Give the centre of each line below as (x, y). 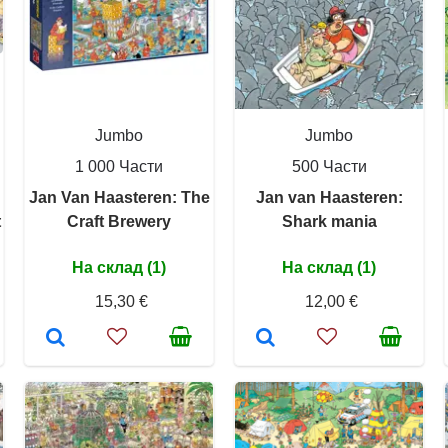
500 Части (329, 166)
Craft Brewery (119, 221)
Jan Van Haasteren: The (119, 197)
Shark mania (329, 221)
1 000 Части (119, 166)
